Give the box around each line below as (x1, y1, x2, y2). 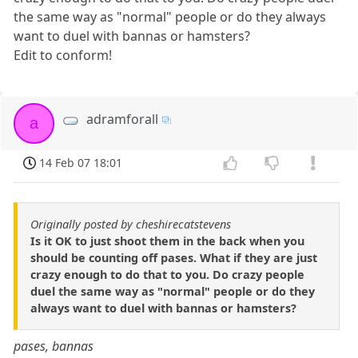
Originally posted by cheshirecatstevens (30, 216, 231, 232)
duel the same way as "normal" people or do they (30, 283, 315, 299)
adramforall (86, 110, 159, 129)
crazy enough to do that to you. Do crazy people (30, 266, 304, 282)
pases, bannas (14, 336, 94, 355)
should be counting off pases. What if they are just (30, 249, 317, 265)
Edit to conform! (14, 46, 113, 65)
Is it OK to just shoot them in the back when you (30, 233, 304, 249)
